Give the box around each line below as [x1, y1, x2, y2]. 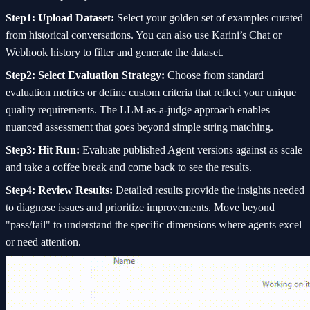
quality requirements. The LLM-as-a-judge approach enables [6, 103, 270, 116]
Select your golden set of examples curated [114, 11, 303, 24]
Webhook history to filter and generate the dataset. [6, 46, 224, 58]
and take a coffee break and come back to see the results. [6, 161, 252, 173]
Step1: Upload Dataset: [6, 11, 114, 24]
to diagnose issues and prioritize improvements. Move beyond [6, 201, 275, 213]
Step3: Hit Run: [6, 143, 80, 156]
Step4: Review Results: [6, 183, 113, 196]
